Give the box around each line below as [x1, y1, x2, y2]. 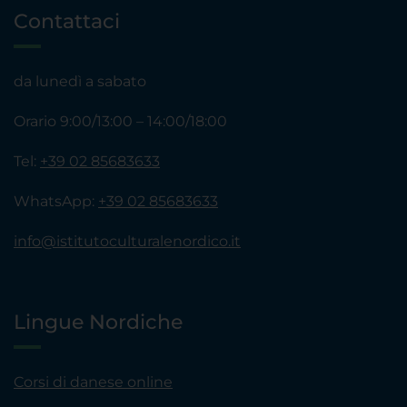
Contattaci [14, 8, 120, 34]
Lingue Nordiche [14, 309, 183, 334]
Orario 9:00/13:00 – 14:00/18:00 [14, 112, 227, 130]
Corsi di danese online [14, 372, 173, 391]
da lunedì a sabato [14, 72, 146, 90]
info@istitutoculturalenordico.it [14, 232, 241, 250]
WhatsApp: [14, 192, 98, 210]
